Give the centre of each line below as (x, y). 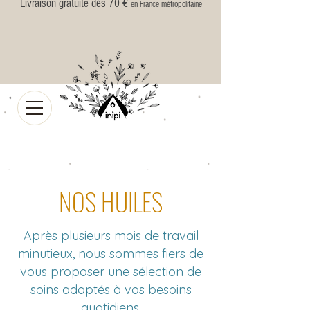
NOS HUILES (111, 201)
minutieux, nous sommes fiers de (111, 254)
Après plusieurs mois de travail (111, 236)
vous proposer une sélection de (111, 272)
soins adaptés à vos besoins (111, 290)
